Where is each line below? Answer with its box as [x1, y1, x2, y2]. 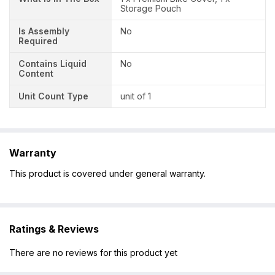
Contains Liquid [18, 58, 87, 69]
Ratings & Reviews [9, 222, 99, 235]
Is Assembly [18, 26, 69, 37]
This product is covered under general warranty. [9, 168, 206, 179]
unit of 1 [120, 91, 152, 102]
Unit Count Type [18, 91, 88, 102]
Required [18, 36, 58, 47]
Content [18, 68, 53, 79]
